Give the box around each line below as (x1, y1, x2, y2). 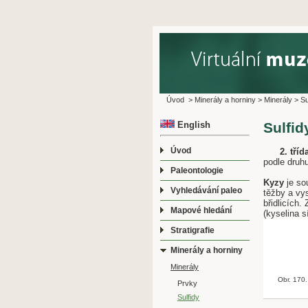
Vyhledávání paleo (170, 186, 242, 196)
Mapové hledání (170, 206, 232, 216)
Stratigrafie (170, 225, 214, 236)
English (175, 120, 210, 130)
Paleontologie (170, 166, 223, 176)
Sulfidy (177, 293, 199, 302)
